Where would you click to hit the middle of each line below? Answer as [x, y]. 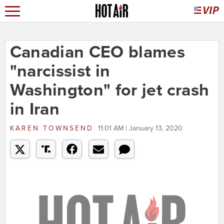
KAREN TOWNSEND [51, 128]
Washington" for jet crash [109, 90]
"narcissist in [60, 71]
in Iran [34, 109]
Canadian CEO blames [97, 52]
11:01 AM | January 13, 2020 [140, 128]
